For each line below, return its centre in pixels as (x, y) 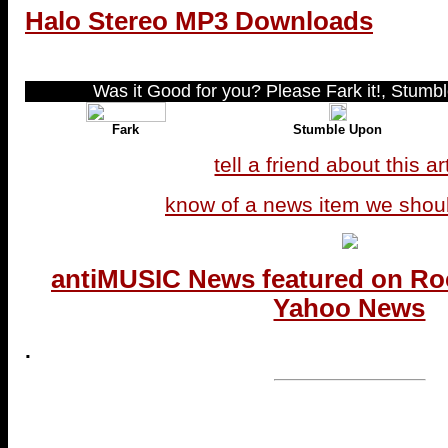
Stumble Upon (338, 129)
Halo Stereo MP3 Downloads (199, 20)
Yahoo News (349, 307)
